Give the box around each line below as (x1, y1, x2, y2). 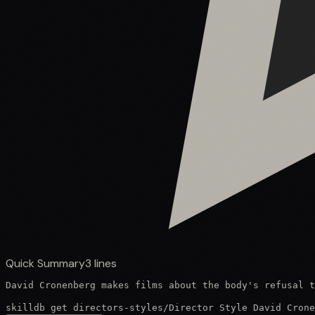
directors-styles (73, 302, 163, 313)
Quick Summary (6, 255, 85, 271)
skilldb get (6, 302, 73, 313)
